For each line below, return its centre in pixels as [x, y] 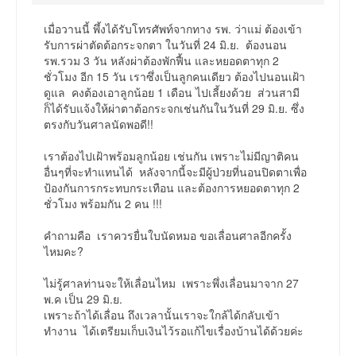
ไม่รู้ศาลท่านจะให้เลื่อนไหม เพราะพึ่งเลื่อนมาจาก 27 [171, 283]
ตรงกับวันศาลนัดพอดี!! [99, 124]
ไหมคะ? [64, 252]
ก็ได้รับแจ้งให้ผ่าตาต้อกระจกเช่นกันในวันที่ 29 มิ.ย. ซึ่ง [174, 108]
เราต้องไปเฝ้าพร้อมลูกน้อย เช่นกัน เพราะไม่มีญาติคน [171, 156]
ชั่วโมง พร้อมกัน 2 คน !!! [103, 204]
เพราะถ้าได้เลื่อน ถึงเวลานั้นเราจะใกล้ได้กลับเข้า [162, 315]
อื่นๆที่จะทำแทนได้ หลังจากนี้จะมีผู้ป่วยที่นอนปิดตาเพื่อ [175, 172]
